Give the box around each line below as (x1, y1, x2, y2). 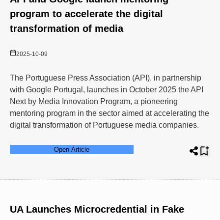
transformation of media (10, 23, 123, 34)
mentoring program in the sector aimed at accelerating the (10, 109, 209, 117)
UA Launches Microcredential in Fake (10, 204, 184, 215)
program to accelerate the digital (10, 8, 163, 19)
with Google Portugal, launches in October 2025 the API (10, 85, 203, 94)
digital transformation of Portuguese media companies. (10, 121, 199, 129)
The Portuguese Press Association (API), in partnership (10, 74, 201, 82)
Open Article (54, 146, 89, 153)
